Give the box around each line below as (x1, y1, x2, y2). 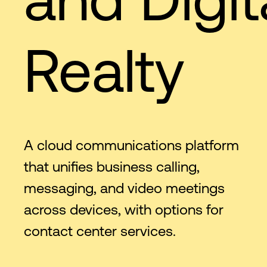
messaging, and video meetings (24, 180, 225, 196)
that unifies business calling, (24, 159, 200, 175)
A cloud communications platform (24, 137, 239, 153)
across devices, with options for (24, 201, 223, 218)
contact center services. (24, 223, 176, 239)
